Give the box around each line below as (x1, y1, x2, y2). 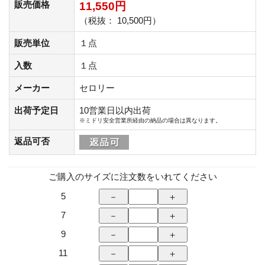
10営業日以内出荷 (79, 105, 151, 115)
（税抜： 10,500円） (79, 15, 161, 25)
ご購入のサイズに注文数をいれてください (48, 171, 217, 182)
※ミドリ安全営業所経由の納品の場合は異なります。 (79, 117, 221, 124)
